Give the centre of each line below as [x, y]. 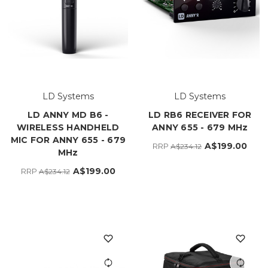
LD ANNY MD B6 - [68, 115]
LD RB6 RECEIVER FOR [200, 115]
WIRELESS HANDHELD [68, 127]
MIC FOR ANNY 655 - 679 [68, 140]
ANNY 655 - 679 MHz [200, 127]
